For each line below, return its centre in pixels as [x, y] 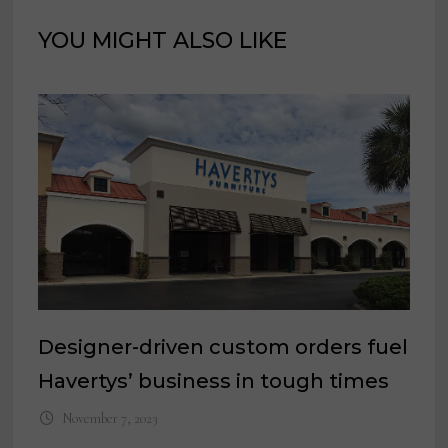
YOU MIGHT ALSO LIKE [163, 40]
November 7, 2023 [109, 419]
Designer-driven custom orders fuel [223, 347]
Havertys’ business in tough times [214, 381]
